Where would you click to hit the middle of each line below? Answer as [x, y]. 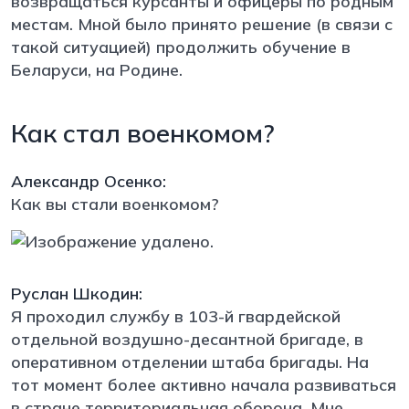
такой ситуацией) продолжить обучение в [181, 47]
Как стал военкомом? [143, 132]
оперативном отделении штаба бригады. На [190, 362]
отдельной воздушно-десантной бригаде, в [187, 339]
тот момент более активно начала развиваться [204, 384]
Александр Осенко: [89, 181]
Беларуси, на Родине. [99, 69]
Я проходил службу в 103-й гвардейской [176, 316]
